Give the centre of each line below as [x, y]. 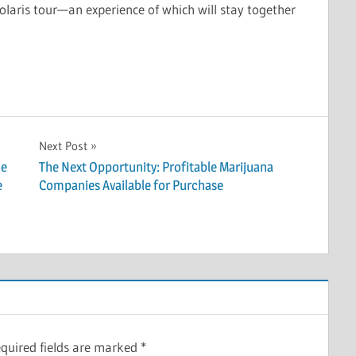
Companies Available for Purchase [131, 186]
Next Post [63, 145]
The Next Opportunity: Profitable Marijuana [156, 167]
